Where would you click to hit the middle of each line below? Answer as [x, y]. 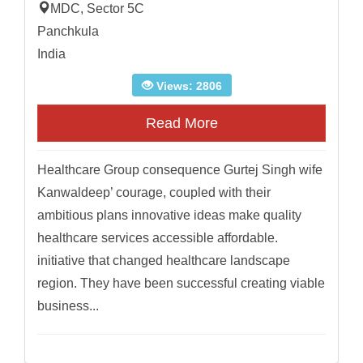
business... [68, 306]
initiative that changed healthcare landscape [164, 261]
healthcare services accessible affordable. [158, 238]
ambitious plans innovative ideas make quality [169, 216]
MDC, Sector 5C [97, 9]
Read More [181, 124]
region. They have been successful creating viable [181, 284]
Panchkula [68, 32]
